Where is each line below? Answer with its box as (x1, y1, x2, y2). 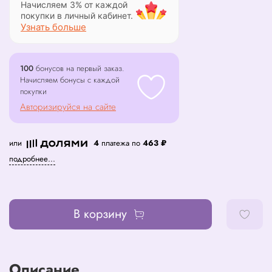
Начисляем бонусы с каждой (20, 74, 120, 86)
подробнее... (9, 153, 55, 165)
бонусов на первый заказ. (33, 63, 124, 75)
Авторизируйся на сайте (20, 100, 116, 114)
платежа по (99, 137, 143, 149)
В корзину (73, 205, 127, 223)
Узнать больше (21, 21, 86, 33)
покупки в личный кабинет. (21, 10, 133, 21)
